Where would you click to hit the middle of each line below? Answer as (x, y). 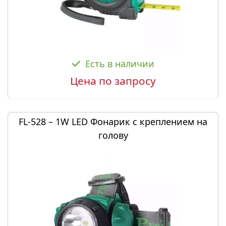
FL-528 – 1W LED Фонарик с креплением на (113, 122)
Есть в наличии (120, 64)
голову (113, 135)
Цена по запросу (113, 81)
